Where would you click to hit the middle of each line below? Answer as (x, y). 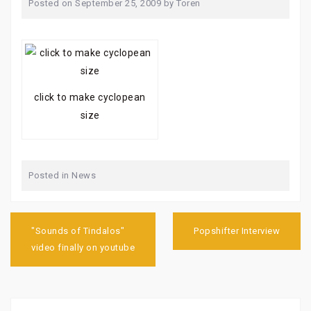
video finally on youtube (83, 247)
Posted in (50, 175)
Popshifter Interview (237, 230)
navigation (47, 231)
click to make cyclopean (90, 97)
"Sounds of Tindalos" (78, 230)
